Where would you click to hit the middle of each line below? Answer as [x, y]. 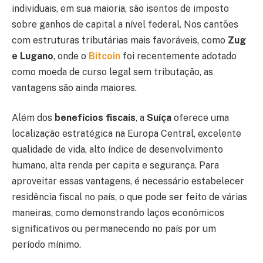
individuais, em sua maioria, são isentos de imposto [120, 8]
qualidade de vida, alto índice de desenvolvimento [117, 150]
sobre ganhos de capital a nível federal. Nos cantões [125, 24]
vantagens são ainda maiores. [74, 87]
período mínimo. [46, 245]
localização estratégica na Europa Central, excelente [127, 134]
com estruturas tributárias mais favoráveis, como [119, 40]
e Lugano [33, 56]
